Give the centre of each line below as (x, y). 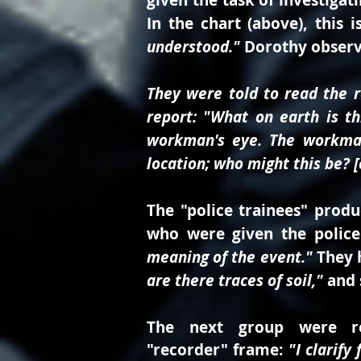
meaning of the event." (232, 257)
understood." (195, 47)
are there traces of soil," (235, 280)
